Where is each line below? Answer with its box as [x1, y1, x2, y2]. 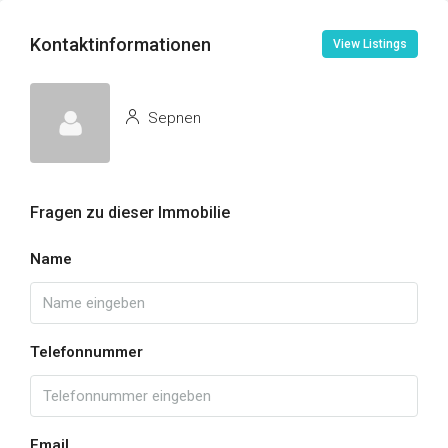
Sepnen [144, 108, 201, 127]
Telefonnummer [30, 343, 143, 361]
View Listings [333, 37, 407, 51]
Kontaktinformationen [30, 33, 211, 55]
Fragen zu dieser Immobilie [30, 203, 230, 222]
